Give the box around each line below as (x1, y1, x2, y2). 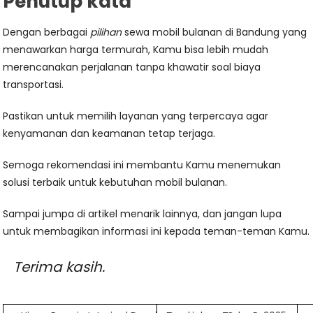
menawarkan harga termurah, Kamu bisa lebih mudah (3, 42, 269, 57)
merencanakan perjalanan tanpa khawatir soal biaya (3, 59, 261, 74)
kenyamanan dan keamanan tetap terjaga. (3, 126, 216, 140)
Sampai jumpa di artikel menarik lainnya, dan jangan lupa (3, 206, 282, 221)
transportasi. (3, 77, 64, 92)
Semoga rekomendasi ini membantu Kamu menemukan (3, 157, 282, 172)
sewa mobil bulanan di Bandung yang (122, 24, 307, 39)
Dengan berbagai (3, 24, 91, 39)
